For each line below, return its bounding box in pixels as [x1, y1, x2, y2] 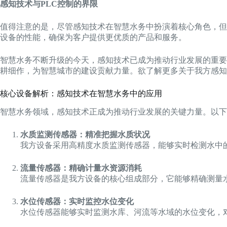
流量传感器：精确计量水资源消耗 [20, 163, 142, 172]
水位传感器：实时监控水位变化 [20, 197, 134, 206]
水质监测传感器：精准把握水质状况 [20, 130, 150, 139]
